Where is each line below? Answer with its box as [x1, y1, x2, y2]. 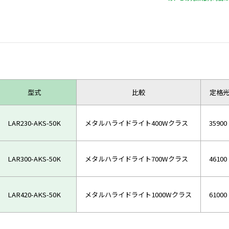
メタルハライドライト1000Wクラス [85, 190, 192, 200]
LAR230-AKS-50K [7, 118, 61, 128]
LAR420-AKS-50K [7, 190, 61, 200]
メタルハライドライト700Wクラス [85, 154, 189, 164]
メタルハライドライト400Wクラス [85, 118, 189, 128]
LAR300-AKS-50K [7, 154, 61, 164]
